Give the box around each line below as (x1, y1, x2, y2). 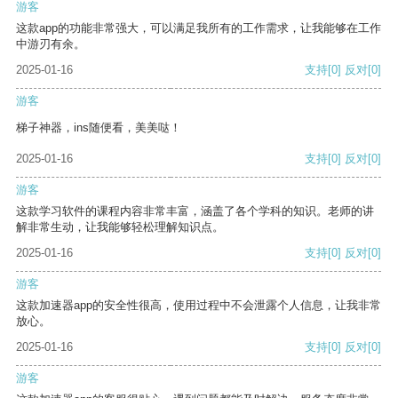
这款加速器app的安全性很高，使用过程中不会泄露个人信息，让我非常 (16, 298, 381, 313)
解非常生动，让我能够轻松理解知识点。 (16, 220, 224, 235)
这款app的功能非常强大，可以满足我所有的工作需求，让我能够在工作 (16, 21, 381, 36)
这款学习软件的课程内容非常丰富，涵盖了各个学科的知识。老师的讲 (16, 204, 374, 219)
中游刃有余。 (16, 37, 85, 52)
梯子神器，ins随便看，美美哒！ (16, 121, 181, 135)
